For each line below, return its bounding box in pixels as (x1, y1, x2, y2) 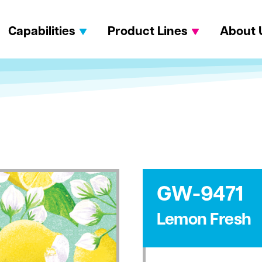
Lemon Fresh (157, 212, 251, 229)
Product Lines (108, 25, 187, 38)
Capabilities (8, 25, 75, 38)
